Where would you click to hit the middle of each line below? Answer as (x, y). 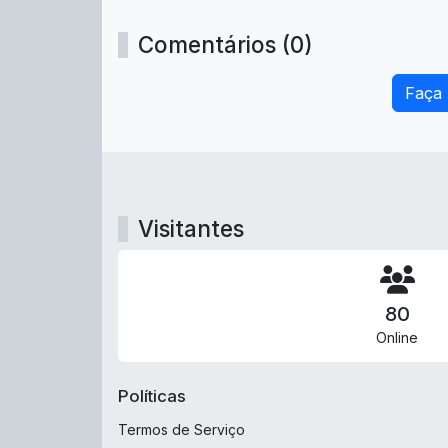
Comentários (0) (225, 45)
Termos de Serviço (181, 430)
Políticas (152, 396)
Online (397, 338)
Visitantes (191, 229)
